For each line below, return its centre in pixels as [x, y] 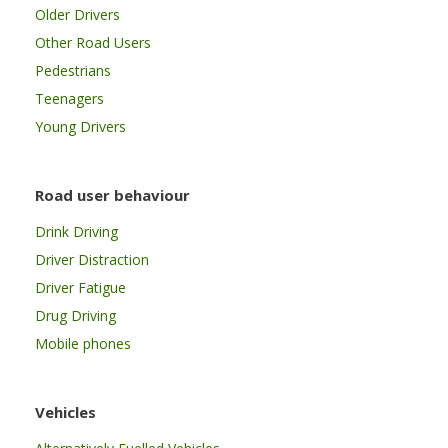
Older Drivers [77, 14]
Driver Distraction [92, 259]
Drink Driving [76, 231]
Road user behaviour [112, 194]
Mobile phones [83, 343]
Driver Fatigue [80, 287]
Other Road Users [93, 42]
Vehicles [65, 411]
